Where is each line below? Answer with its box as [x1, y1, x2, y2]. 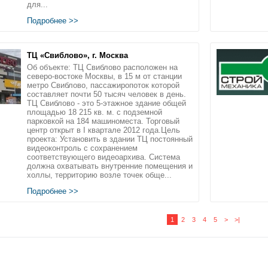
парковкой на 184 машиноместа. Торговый [27, 116, 179, 126]
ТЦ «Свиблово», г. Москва [27, 50, 128, 60]
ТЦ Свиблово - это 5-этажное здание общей [27, 98, 186, 108]
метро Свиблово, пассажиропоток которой [27, 80, 179, 90]
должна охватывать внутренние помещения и [27, 161, 193, 170]
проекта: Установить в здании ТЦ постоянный [27, 134, 193, 144]
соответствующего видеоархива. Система [27, 152, 180, 162]
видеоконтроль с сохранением [27, 143, 138, 153]
